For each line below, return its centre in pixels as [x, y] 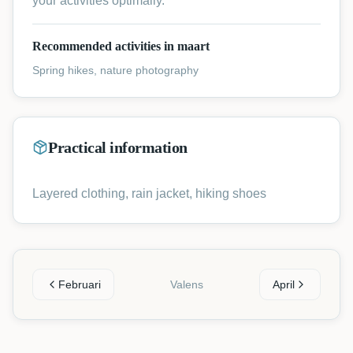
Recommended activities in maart [121, 46]
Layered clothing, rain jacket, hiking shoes [149, 193]
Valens [187, 284]
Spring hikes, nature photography [115, 70]
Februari [80, 284]
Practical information [118, 147]
